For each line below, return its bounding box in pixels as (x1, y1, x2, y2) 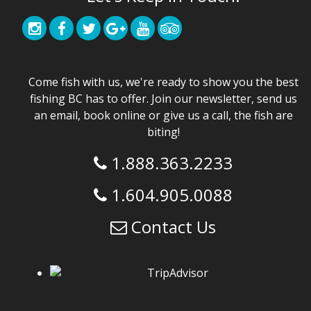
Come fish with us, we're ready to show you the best (28, 74, 299, 90)
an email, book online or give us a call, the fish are (33, 108, 293, 124)
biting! (146, 124, 180, 140)
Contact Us (131, 215, 217, 239)
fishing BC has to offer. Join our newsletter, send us (29, 91, 297, 107)
